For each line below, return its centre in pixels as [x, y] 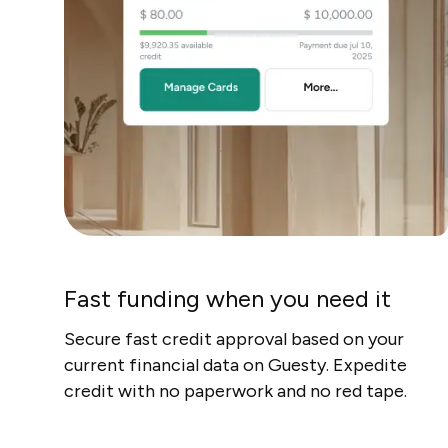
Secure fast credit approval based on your [234, 339]
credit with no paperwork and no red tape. [235, 391]
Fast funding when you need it [227, 299]
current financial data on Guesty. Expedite [235, 365]
